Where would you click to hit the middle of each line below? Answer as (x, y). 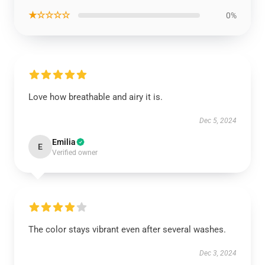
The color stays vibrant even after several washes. (127, 230)
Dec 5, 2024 (218, 121)
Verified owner (75, 153)
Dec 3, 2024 (218, 253)
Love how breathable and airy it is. (96, 97)
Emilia (64, 142)
